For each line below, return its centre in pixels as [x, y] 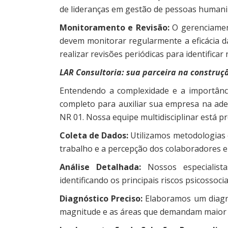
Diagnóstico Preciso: [103, 198]
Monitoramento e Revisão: [116, 27]
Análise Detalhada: [100, 167]
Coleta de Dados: [94, 135]
